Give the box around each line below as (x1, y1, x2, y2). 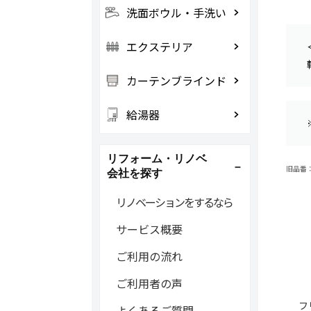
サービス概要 (115, 221, 183, 237)
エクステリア (126, 38, 193, 55)
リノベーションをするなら (115, 194, 233, 210)
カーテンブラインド (126, 72, 226, 89)
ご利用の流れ (115, 248, 183, 264)
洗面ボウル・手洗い (126, 4, 226, 21)
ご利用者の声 (115, 275, 183, 292)
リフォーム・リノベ (106, 153, 207, 165)
